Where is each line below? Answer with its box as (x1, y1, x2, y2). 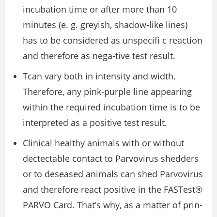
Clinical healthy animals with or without (23, 137, 184, 149)
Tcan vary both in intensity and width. (23, 70, 176, 82)
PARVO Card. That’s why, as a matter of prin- (23, 199, 202, 211)
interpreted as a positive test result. (23, 117, 167, 129)
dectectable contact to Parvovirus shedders (23, 153, 199, 165)
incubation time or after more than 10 (23, 3, 177, 15)
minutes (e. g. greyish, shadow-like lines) (23, 19, 187, 31)
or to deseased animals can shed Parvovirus (23, 168, 203, 180)
